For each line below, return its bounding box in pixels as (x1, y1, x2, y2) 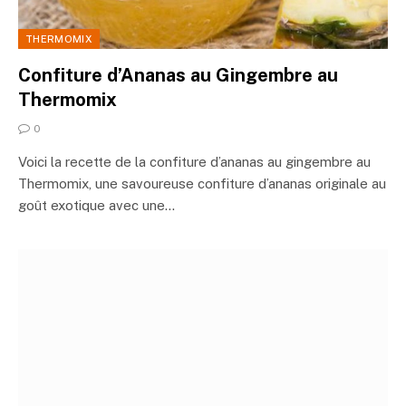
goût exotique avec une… (18, 197, 175, 213)
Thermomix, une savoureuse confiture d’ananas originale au (18, 175, 386, 191)
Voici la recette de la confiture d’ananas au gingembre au (18, 153, 371, 169)
